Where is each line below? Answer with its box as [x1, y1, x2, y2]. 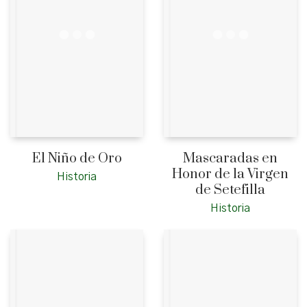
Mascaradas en [183, 150, 278, 168]
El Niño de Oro [32, 150, 122, 168]
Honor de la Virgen [172, 166, 288, 184]
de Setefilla [195, 182, 265, 199]
